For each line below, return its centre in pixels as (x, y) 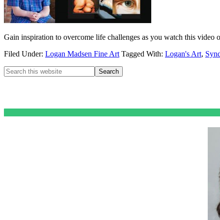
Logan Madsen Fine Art (82, 54)
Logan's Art (183, 54)
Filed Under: (25, 54)
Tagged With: (143, 54)
